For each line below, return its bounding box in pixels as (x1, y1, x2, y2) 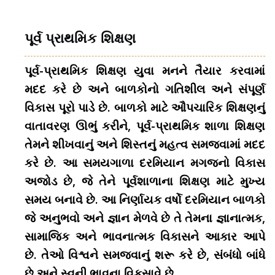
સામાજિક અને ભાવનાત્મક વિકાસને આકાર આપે (25, 228, 265, 244)
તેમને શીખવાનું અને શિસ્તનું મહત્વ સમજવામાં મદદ (25, 136, 265, 152)
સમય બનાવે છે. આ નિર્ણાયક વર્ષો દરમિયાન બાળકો (25, 191, 265, 207)
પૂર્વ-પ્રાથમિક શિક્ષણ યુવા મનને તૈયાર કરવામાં (25, 62, 265, 79)
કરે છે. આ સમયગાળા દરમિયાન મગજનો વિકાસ (25, 154, 265, 171)
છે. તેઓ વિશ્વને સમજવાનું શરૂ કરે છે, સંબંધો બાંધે (25, 246, 265, 263)
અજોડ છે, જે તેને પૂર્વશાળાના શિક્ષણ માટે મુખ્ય (25, 172, 265, 189)
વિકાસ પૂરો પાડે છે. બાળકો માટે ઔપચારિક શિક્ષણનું (25, 99, 265, 115)
